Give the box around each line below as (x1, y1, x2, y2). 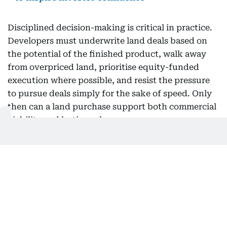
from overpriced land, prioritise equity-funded (8, 62, 199, 72)
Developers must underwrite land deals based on (8, 36, 207, 46)
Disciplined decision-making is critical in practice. (8, 23, 212, 32)
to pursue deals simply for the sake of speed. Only (8, 89, 212, 98)
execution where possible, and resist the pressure (8, 75, 210, 85)
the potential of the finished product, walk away (8, 49, 206, 59)
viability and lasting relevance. (8, 115, 133, 125)
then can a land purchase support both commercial (8, 102, 216, 111)
